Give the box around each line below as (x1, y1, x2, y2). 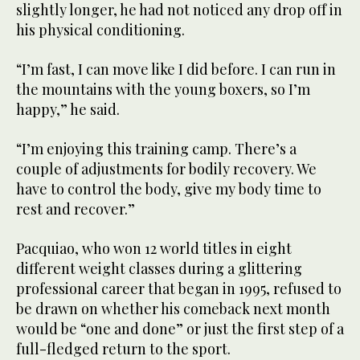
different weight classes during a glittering (16, 259, 302, 279)
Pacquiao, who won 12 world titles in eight (16, 239, 292, 259)
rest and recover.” (16, 199, 135, 219)
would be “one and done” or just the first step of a (16, 319, 344, 339)
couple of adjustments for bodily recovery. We (16, 159, 317, 179)
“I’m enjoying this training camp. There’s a (16, 139, 297, 159)
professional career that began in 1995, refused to (16, 279, 342, 299)
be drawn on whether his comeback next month (16, 299, 330, 319)
